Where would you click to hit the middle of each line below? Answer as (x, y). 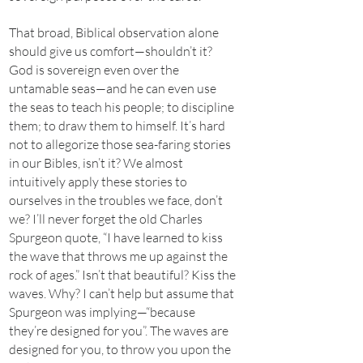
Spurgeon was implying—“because (102, 312)
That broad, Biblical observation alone (114, 32)
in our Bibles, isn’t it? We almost (96, 163)
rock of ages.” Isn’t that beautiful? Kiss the (122, 275)
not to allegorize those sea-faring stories (120, 144)
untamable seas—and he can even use (113, 88)
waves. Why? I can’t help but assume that (122, 293)
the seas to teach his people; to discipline (122, 107)
